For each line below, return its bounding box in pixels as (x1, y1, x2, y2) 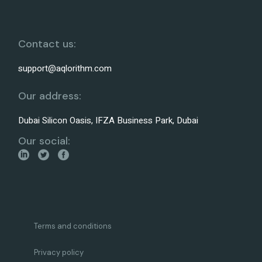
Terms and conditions (34, 221, 112, 232)
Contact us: (18, 37, 77, 51)
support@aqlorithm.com (18, 62, 112, 75)
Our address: (18, 89, 82, 104)
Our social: (18, 134, 71, 149)
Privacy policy (34, 247, 84, 258)
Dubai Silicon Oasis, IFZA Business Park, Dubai (18, 114, 199, 127)
